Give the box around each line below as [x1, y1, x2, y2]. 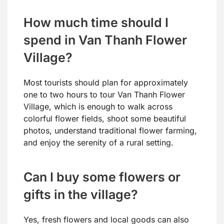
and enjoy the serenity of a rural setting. [23, 137, 173, 148]
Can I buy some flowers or [23, 169, 180, 185]
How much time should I [23, 15, 168, 30]
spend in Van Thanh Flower [23, 32, 187, 48]
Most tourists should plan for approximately [23, 77, 188, 88]
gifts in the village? [23, 187, 138, 202]
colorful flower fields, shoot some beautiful [23, 113, 186, 124]
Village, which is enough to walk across [23, 101, 172, 112]
